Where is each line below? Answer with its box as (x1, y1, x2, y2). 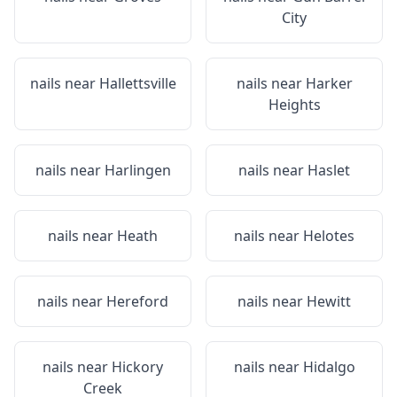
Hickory (112, 357, 163, 377)
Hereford (106, 292, 168, 311)
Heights (268, 95, 321, 114)
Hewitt (307, 292, 351, 311)
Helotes (303, 226, 354, 245)
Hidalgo (302, 357, 355, 377)
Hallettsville (98, 74, 176, 93)
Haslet (307, 160, 350, 180)
